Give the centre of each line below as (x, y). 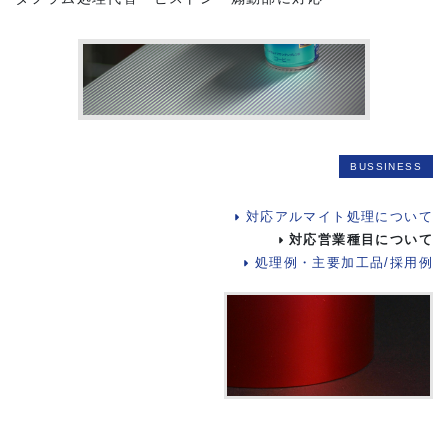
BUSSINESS (386, 166)
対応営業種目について (361, 239)
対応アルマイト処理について (339, 216)
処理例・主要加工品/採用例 (343, 262)
